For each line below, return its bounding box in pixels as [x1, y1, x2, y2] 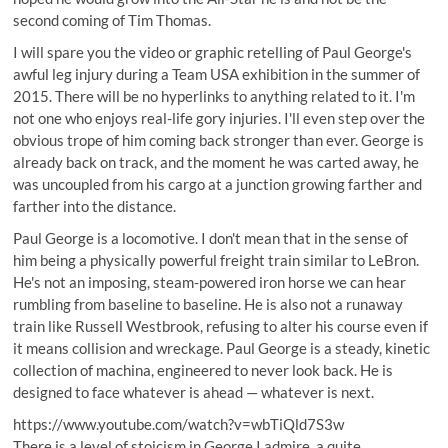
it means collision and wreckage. [13, 338, 227, 357]
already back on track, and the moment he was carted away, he [13, 152, 420, 171]
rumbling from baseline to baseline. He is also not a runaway [13, 294, 404, 313]
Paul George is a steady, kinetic [226, 338, 431, 357]
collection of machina [13, 360, 152, 379]
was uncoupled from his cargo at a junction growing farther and [13, 174, 423, 193]
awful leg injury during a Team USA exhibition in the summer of [13, 64, 421, 83]
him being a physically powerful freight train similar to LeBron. [13, 250, 420, 269]
